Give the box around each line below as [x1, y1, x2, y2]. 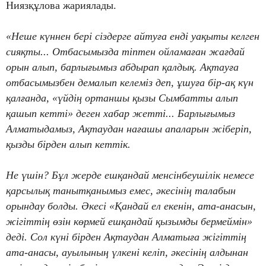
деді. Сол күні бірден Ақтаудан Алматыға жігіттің [6, 230, 246, 243]
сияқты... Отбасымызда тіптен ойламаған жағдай [6, 45, 245, 58]
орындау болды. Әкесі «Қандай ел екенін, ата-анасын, [6, 199, 256, 212]
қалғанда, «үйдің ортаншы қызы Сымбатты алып [6, 91, 238, 104]
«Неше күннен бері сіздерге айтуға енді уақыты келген [6, 30, 259, 42]
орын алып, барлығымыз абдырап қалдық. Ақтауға [6, 61, 239, 73]
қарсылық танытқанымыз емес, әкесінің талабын [6, 184, 236, 197]
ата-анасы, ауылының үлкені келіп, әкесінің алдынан [6, 246, 248, 258]
